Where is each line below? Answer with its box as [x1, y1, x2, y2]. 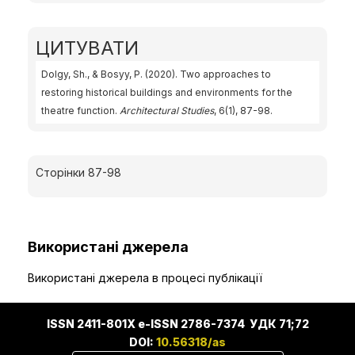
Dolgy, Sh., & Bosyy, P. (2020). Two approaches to [41, 68, 271, 80]
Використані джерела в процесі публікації [28, 271, 262, 284]
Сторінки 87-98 [36, 166, 121, 179]
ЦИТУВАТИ [36, 36, 139, 59]
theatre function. [41, 105, 120, 116]
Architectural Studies [120, 105, 214, 116]
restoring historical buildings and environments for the [41, 86, 292, 98]
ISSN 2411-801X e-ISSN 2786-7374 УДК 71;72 [46, 317, 309, 330]
